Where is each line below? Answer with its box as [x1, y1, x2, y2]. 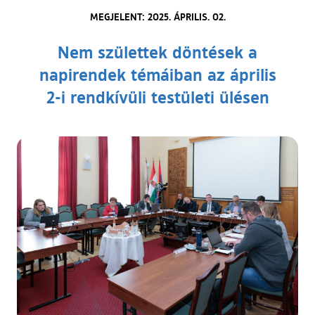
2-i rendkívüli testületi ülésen [46, 85, 269, 108]
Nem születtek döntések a [58, 40, 257, 63]
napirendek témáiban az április [39, 63, 276, 85]
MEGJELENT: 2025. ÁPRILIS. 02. [89, 9, 226, 23]
